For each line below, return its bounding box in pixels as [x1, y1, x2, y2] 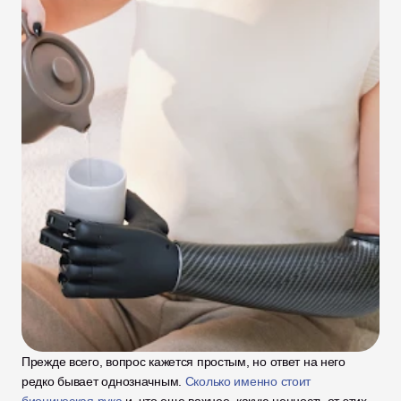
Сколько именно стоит [184, 374, 311, 388]
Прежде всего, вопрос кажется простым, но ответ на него [21, 354, 346, 369]
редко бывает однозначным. [21, 374, 185, 388]
